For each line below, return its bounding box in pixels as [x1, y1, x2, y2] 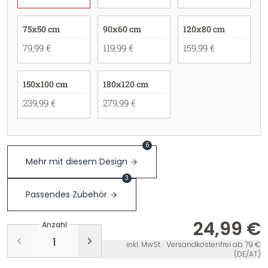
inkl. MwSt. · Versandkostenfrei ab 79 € [126, 239, 261, 249]
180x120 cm [102, 78, 148, 90]
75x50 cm [23, 23, 60, 35]
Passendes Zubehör [26, 188, 107, 200]
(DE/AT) [234, 249, 261, 259]
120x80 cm [182, 23, 225, 35]
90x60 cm [102, 23, 141, 35]
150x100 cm [23, 78, 68, 90]
